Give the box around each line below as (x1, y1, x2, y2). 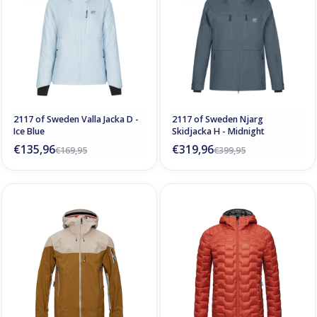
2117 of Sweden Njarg (172, 113, 263, 126)
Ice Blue (13, 125, 45, 138)
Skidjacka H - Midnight (172, 125, 265, 138)
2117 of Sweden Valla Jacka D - (13, 113, 139, 126)
